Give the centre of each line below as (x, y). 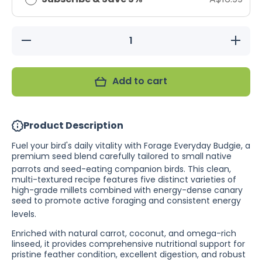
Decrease (36, 39)
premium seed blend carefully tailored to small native (122, 156)
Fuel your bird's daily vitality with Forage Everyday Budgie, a (131, 145)
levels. (24, 214)
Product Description (73, 125)
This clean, (209, 169)
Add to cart (140, 81)
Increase (245, 39)
